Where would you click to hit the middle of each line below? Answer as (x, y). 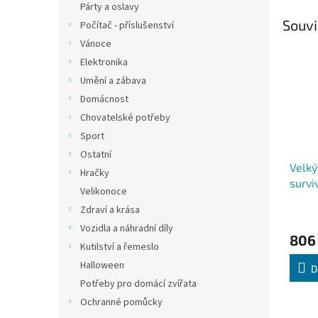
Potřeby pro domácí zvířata (138, 284)
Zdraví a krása (110, 210)
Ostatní (96, 155)
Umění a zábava (113, 81)
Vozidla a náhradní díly (127, 229)
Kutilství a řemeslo (120, 247)
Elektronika (104, 62)
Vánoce (96, 44)
